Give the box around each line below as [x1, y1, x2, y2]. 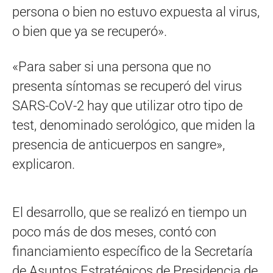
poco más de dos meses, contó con [12, 224, 216, 239]
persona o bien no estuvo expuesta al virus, [12, 4, 260, 19]
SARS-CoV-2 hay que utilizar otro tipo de [12, 97, 243, 113]
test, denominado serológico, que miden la [12, 117, 255, 133]
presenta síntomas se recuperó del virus [12, 78, 242, 94]
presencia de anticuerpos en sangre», [12, 136, 225, 152]
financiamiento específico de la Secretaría [12, 243, 253, 259]
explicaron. [12, 156, 75, 172]
